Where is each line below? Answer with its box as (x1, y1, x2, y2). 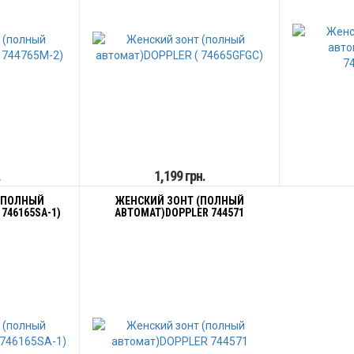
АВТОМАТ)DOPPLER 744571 (115, 206, 245, 219)
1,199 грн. (153, 168, 205, 184)
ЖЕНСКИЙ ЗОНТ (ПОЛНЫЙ (115, 194, 244, 207)
